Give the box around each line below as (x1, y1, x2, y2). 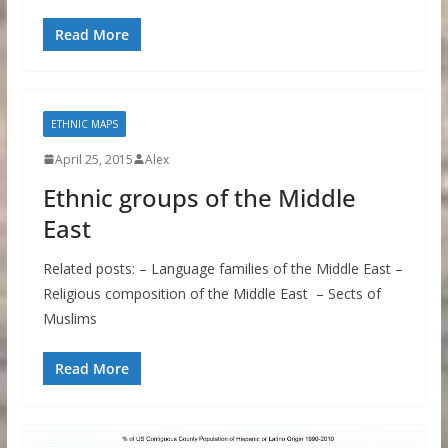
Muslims (42, 308, 97, 328)
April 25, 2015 (54, 150, 133, 168)
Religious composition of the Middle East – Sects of (42, 283, 381, 303)
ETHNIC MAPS (50, 116, 118, 131)
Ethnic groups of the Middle (42, 180, 356, 214)
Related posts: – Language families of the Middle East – (42, 258, 403, 278)
